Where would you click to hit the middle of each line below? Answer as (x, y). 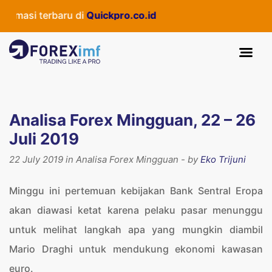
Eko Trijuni (223, 159)
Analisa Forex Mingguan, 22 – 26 (132, 120)
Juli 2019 (44, 139)
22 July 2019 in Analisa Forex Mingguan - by (105, 159)
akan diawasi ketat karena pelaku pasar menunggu (136, 210)
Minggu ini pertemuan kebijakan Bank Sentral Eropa (136, 191)
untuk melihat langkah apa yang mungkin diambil (136, 229)
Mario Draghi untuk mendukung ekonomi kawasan (136, 249)
